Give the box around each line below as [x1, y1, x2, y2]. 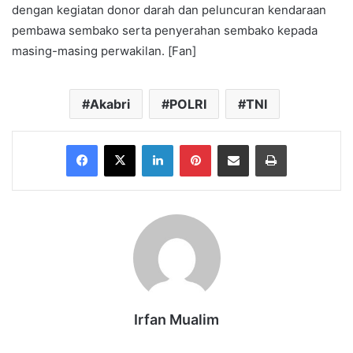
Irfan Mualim [134, 311, 219, 329]
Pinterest [210, 138, 255, 151]
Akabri [90, 96, 130, 113]
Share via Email [248, 138, 273, 151]
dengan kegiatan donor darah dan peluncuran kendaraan [12, 2, 326, 18]
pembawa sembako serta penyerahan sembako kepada [12, 23, 318, 39]
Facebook [97, 138, 145, 151]
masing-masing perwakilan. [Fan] [12, 43, 196, 59]
